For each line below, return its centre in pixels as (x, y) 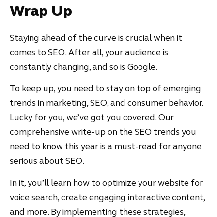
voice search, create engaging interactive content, (107, 197)
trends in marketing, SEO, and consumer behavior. (106, 103)
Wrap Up (43, 10)
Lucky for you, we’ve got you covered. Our (92, 117)
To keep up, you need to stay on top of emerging (105, 88)
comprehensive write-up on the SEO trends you (103, 132)
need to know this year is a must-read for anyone (106, 147)
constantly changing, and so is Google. (84, 67)
